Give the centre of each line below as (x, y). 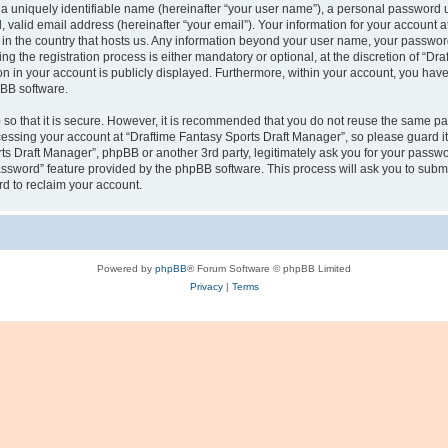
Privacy (206, 286)
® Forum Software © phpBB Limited (269, 268)
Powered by (126, 268)
